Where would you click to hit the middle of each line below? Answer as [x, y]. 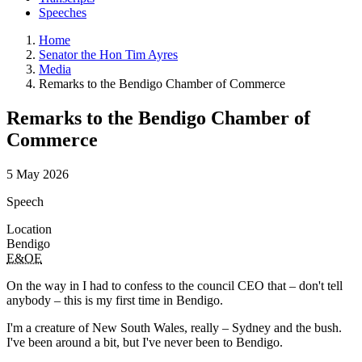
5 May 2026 [38, 174]
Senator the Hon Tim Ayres [108, 54]
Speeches [63, 12]
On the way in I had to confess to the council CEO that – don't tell [175, 285]
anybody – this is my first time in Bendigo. [116, 300]
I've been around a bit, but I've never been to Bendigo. [146, 342]
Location [29, 229]
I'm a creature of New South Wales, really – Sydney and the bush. [174, 327]
